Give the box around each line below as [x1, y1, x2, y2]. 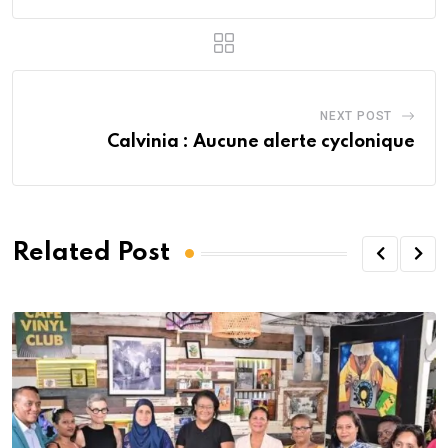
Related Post [12, 241, 170, 266]
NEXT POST [319, 108, 393, 123]
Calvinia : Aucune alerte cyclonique [107, 132, 415, 151]
